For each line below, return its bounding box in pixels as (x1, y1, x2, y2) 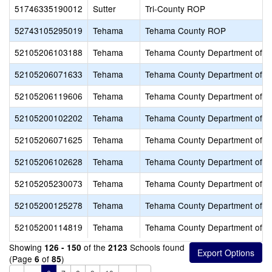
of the (81, 241, 108, 253)
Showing (9, 241, 44, 253)
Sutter (93, 2, 116, 15)
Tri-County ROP (145, 2, 205, 15)
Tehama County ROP (145, 24, 226, 36)
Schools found (127, 241, 185, 253)
